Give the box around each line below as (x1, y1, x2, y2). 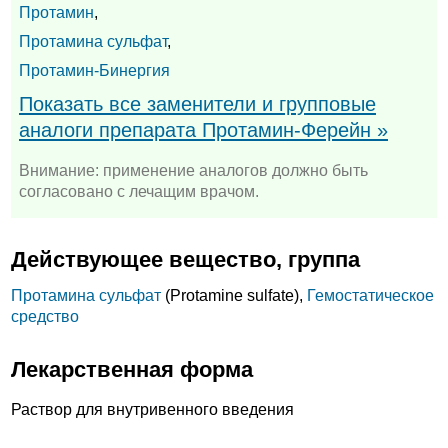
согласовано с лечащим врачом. (19, 183, 259, 201)
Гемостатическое (307, 287, 434, 305)
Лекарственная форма (11, 356, 253, 382)
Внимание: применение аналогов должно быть (19, 162, 368, 180)
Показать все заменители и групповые (19, 92, 376, 115)
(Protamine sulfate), (161, 287, 307, 305)
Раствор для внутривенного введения (11, 401, 294, 419)
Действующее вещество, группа (11, 247, 360, 273)
